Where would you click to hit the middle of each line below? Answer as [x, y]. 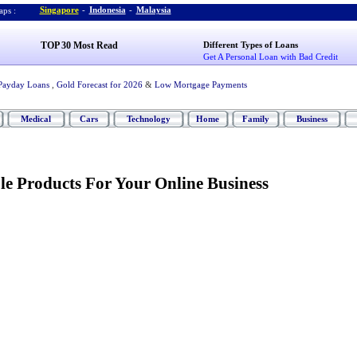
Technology [148, 119]
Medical [36, 119]
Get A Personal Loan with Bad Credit [271, 57]
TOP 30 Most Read [79, 45]
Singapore [59, 10]
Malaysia [153, 10]
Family [255, 119]
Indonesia [107, 10]
